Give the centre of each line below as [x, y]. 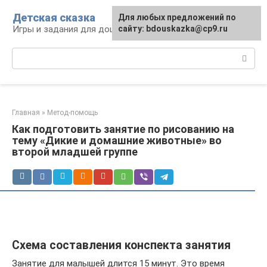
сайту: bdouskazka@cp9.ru [173, 29]
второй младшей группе [75, 152]
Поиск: [26, 54]
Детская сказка [54, 18]
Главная [26, 113]
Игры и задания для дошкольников [86, 29]
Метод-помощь [72, 113]
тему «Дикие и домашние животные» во [117, 140]
